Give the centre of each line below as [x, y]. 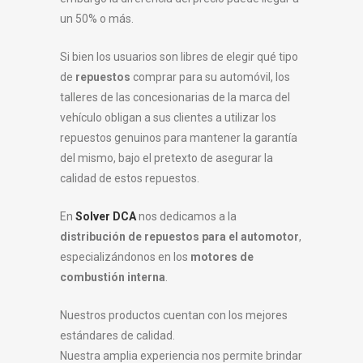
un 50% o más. [97, 19]
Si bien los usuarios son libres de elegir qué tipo [179, 57]
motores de [222, 257]
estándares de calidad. [117, 336]
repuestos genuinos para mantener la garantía [179, 138]
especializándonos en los [125, 257]
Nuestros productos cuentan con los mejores [174, 316]
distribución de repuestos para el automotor [179, 237]
